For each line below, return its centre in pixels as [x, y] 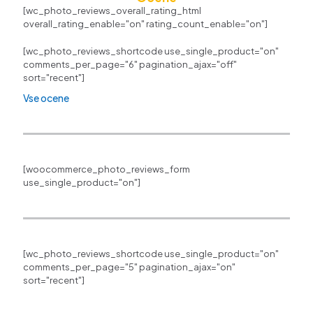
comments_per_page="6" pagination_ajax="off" [130, 64]
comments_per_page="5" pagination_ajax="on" [129, 267]
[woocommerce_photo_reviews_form [107, 169]
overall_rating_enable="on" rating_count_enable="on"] [145, 23]
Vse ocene [46, 97]
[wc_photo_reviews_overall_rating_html [112, 10]
